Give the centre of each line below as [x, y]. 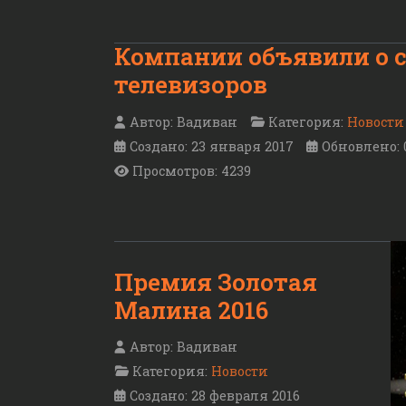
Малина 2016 [191, 309]
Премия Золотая [216, 281]
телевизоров [191, 85]
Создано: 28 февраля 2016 [215, 395]
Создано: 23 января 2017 [212, 146]
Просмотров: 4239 [192, 170]
